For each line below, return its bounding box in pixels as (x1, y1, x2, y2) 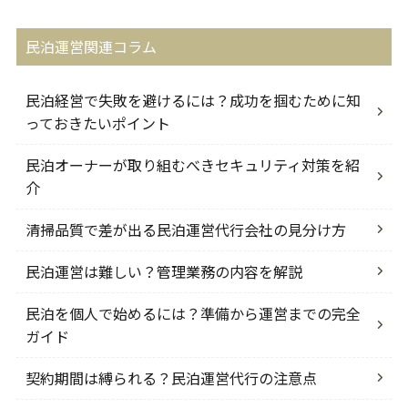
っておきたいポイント (25, 111, 170, 134)
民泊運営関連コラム (25, 35, 157, 57)
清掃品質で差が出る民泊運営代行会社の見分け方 (25, 218, 346, 240)
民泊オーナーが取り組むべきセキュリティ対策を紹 (25, 153, 360, 176)
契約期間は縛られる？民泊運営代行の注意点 (25, 366, 317, 389)
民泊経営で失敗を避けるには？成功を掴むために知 (25, 88, 361, 111)
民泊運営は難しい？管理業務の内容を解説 (25, 260, 302, 282)
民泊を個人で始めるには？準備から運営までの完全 (25, 301, 361, 324)
